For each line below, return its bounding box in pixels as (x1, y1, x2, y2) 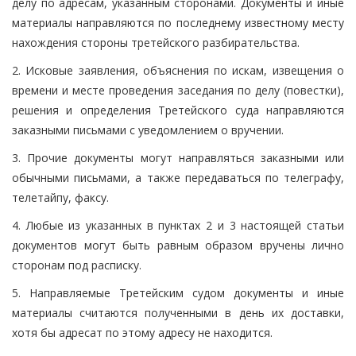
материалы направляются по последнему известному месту (12, 14, 344, 30)
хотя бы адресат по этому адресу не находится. (12, 324, 273, 340)
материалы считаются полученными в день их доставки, (12, 304, 344, 320)
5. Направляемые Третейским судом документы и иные (12, 284, 344, 300)
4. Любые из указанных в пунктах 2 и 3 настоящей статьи (12, 217, 344, 233)
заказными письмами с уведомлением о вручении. (12, 122, 284, 137)
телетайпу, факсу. (12, 189, 109, 205)
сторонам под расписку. (12, 257, 141, 273)
